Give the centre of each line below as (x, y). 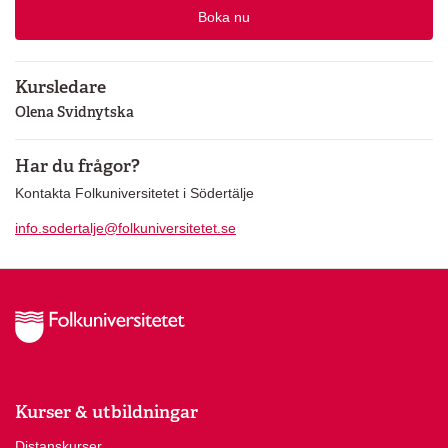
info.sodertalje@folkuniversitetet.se (125, 228)
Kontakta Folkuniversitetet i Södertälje (134, 192)
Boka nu (224, 16)
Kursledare (60, 87)
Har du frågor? (77, 165)
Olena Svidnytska (74, 112)
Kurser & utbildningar (106, 411)
